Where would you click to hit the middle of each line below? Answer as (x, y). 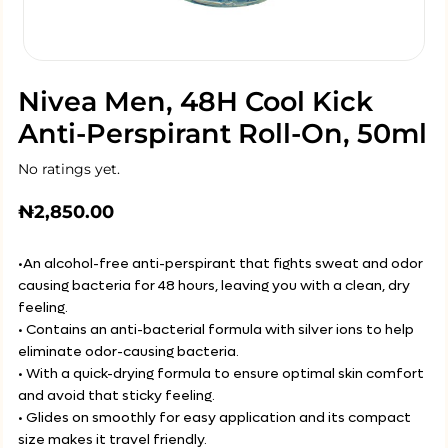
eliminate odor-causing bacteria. (128, 351)
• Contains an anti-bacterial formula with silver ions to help (216, 329)
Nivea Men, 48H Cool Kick (195, 101)
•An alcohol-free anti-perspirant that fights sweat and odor (220, 263)
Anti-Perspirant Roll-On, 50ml (222, 133)
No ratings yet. (69, 169)
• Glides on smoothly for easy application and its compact (214, 417)
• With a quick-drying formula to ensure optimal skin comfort (221, 373)
